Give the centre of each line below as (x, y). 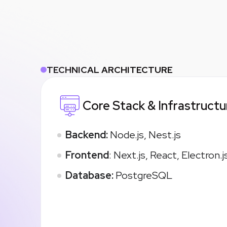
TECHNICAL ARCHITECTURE (110, 70)
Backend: (87, 135)
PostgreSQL (143, 176)
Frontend (87, 155)
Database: (89, 176)
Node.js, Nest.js (144, 135)
